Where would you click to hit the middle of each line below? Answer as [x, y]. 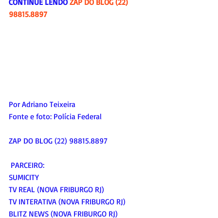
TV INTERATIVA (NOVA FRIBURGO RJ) [67, 201]
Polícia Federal [78, 116]
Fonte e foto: [31, 116]
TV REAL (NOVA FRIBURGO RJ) [56, 189]
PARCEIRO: [27, 165]
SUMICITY [24, 177]
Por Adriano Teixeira [42, 104]
